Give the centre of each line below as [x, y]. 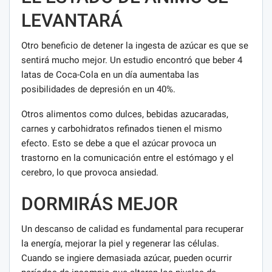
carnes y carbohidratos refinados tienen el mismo [122, 129]
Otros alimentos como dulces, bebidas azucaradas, [125, 114]
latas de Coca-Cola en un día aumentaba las [110, 75]
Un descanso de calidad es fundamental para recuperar [132, 229]
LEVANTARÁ [72, 21]
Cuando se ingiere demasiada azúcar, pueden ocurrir [127, 258]
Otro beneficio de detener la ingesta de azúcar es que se [135, 46]
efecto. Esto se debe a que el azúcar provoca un [119, 144]
